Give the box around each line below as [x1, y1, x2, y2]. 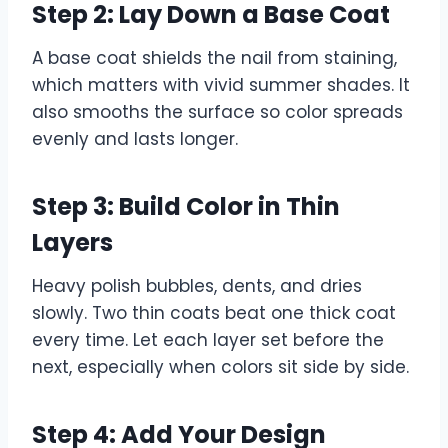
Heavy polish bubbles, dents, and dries [32, 273, 362, 298]
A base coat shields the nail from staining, [32, 45, 397, 70]
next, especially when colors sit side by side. [32, 354, 409, 379]
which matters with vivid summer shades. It [32, 72, 410, 97]
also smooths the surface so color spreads [32, 99, 403, 124]
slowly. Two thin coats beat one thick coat [32, 300, 396, 325]
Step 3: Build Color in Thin [32, 189, 340, 223]
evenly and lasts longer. [32, 126, 238, 151]
